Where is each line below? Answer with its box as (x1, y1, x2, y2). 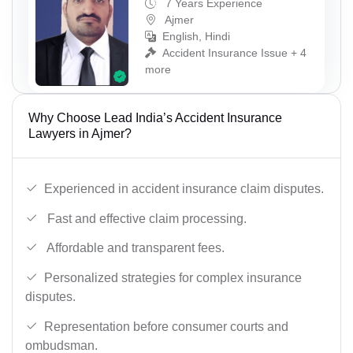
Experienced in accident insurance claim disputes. (44, 182, 324, 196)
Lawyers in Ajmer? (28, 127, 132, 141)
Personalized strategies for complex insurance (44, 271, 302, 285)
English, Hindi (162, 29, 230, 43)
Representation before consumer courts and (44, 319, 288, 333)
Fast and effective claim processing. (44, 211, 247, 225)
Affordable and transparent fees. (44, 241, 225, 255)
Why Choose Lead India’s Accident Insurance (28, 111, 282, 125)
